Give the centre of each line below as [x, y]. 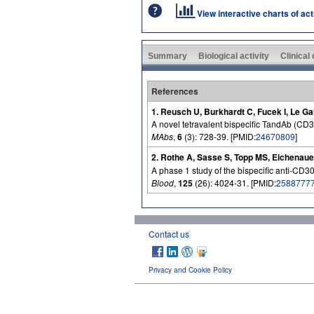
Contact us [169, 233]
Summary [168, 56]
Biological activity [234, 56]
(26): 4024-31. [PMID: [234, 182]
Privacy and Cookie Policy [190, 269]
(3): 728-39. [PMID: [219, 136]
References [175, 91]
